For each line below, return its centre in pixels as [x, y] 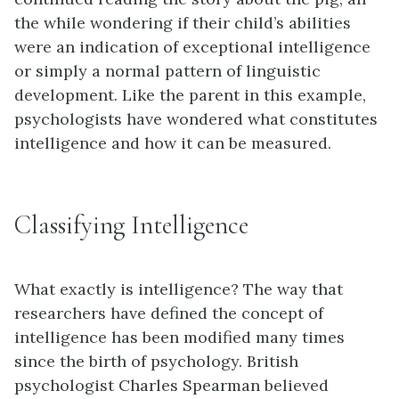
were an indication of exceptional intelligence [192, 47]
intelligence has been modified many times [179, 338]
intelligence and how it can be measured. [173, 143]
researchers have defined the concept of [169, 313]
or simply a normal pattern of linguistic [167, 71]
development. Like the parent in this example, [190, 95]
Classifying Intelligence [131, 225]
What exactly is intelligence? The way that [179, 289]
